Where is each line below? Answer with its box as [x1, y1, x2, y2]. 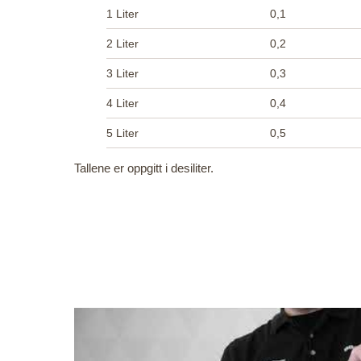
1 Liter [106, 7, 139, 20]
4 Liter [106, 97, 139, 110]
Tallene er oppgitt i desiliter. [74, 161, 214, 175]
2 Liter [106, 37, 139, 50]
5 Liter [106, 127, 139, 139]
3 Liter [106, 67, 139, 80]
